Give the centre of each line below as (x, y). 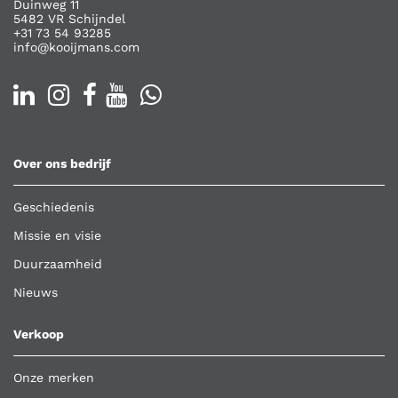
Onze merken (54, 378)
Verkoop (39, 334)
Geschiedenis (54, 207)
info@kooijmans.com (76, 47)
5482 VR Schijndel (69, 19)
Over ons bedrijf (62, 163)
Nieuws (36, 292)
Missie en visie (57, 235)
